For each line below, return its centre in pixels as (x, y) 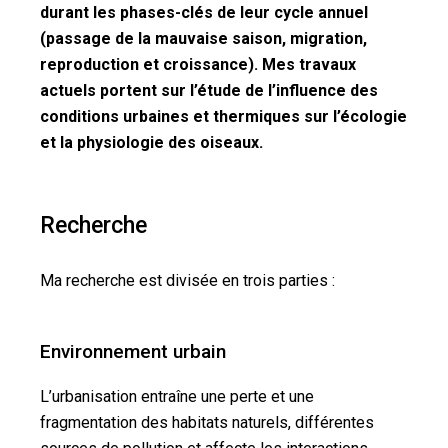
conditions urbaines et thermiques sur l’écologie (223, 116)
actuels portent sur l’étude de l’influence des (209, 90)
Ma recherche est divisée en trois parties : (187, 280)
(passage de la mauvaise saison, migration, (203, 38)
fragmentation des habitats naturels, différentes (207, 422)
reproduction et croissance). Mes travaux (198, 64)
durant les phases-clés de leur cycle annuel (204, 12)
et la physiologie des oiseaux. (151, 142)
